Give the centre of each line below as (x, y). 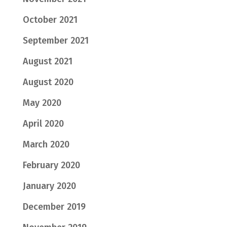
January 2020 (49, 186)
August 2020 (48, 82)
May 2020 (42, 103)
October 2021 (50, 20)
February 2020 (51, 165)
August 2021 (47, 62)
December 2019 (54, 207)
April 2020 (43, 124)
